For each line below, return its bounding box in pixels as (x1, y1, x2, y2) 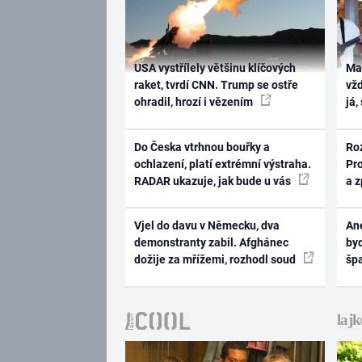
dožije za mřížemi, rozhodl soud (133, 253, 298, 267)
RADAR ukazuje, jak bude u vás (133, 174, 293, 187)
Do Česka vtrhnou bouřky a (133, 140, 270, 154)
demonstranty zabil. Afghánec (133, 236, 288, 250)
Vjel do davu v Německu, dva (133, 219, 280, 233)
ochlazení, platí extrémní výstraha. (133, 157, 311, 170)
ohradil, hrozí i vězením (133, 95, 255, 109)
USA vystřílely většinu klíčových (133, 61, 296, 75)
